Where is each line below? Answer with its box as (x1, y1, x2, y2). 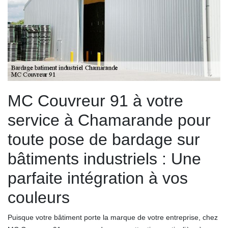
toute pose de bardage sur (8, 130, 200, 149)
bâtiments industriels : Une (8, 149, 201, 168)
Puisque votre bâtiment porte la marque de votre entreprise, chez (8, 213, 218, 221)
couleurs (8, 188, 70, 207)
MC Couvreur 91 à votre (8, 91, 183, 110)
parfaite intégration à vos (8, 168, 188, 187)
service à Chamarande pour (8, 110, 211, 129)
